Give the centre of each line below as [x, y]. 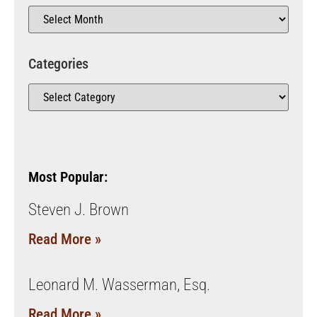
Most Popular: [68, 177]
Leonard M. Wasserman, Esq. [119, 284]
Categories [58, 63]
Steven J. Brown [79, 209]
